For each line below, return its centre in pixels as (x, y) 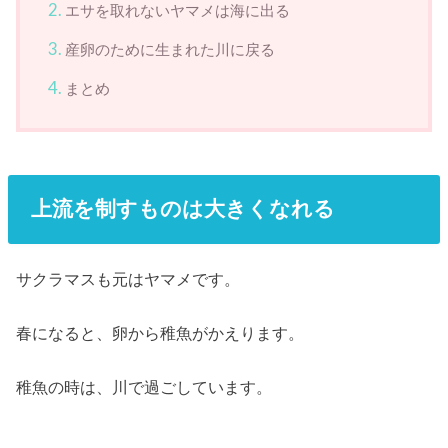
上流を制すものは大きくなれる (182, 209)
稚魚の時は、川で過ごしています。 (144, 387)
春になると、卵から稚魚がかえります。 (160, 332)
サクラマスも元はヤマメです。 (128, 278)
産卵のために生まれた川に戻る (170, 49)
